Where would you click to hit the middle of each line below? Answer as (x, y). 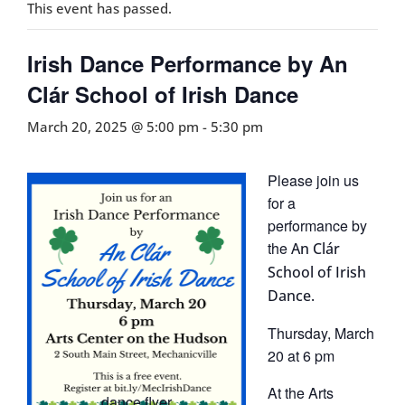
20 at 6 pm (301, 355)
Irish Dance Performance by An (188, 63)
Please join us (313, 180)
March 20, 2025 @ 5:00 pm (113, 126)
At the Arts (301, 392)
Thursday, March (321, 333)
